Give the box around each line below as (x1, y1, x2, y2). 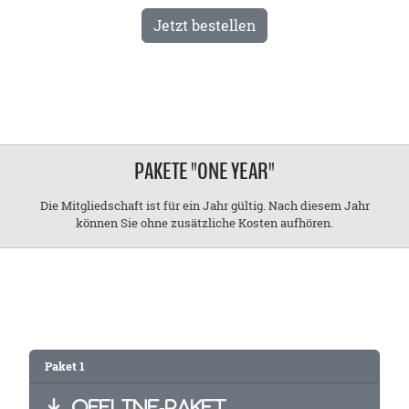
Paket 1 (45, 358, 85, 375)
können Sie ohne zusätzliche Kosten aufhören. (76, 215, 333, 232)
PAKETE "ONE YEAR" (134, 155, 275, 188)
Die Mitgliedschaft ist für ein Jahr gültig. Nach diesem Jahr (39, 197, 370, 215)
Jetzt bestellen (153, 16, 256, 36)
